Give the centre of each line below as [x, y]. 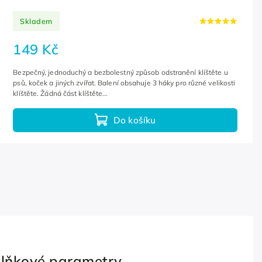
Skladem [36, 21]
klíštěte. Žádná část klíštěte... [61, 94]
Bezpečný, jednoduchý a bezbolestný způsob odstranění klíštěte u [120, 73]
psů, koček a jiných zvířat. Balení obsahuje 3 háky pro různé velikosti [124, 83]
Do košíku [135, 120]
